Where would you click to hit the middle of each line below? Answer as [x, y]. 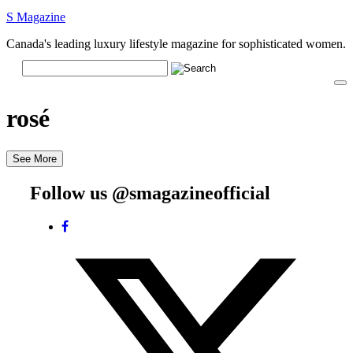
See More [35, 158]
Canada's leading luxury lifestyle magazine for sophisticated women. [176, 44]
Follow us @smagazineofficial [150, 193]
